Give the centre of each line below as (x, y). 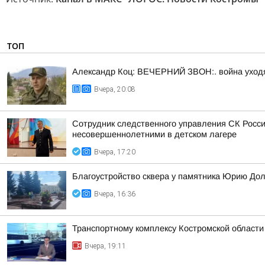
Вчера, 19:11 (105, 246)
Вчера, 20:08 (115, 89)
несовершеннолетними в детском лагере (154, 134)
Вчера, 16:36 (115, 194)
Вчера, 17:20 (115, 152)
